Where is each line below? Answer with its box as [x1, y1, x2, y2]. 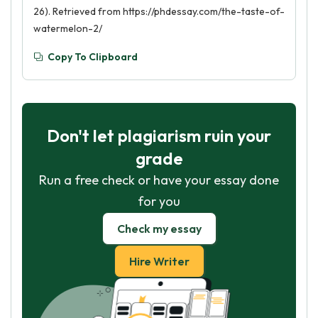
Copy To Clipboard [48, 50, 138, 63]
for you [138, 193, 180, 209]
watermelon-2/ [33, 22, 102, 35]
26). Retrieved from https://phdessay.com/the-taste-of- [33, 5, 285, 18]
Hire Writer [128, 254, 190, 268]
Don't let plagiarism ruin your [47, 125, 271, 146]
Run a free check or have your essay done [39, 172, 279, 188]
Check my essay [116, 221, 202, 236]
